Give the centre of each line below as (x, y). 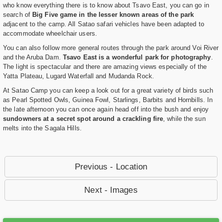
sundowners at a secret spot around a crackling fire (83, 119)
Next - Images (111, 190)
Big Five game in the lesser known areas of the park (113, 15)
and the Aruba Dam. (33, 57)
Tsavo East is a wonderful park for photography (137, 57)
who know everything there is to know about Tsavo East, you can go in (106, 5)
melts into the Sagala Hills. (42, 128)
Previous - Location (111, 167)
